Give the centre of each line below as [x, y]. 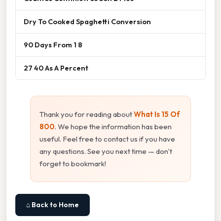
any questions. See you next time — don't [106, 151]
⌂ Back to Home [53, 204]
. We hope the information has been [113, 126]
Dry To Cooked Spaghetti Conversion [87, 21]
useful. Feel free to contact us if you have [107, 139]
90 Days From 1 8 [53, 44]
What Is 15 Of [157, 114]
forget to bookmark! [73, 163]
